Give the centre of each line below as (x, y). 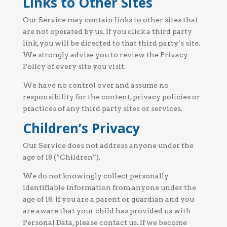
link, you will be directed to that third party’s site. (111, 43)
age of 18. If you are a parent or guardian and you (108, 199)
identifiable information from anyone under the (109, 187)
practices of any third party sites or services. (102, 108)
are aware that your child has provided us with (107, 211)
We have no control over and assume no (96, 85)
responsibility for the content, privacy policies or (111, 97)
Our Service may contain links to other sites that (110, 20)
